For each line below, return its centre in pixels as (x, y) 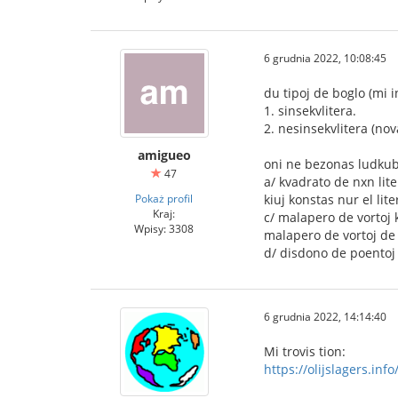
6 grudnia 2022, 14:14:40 (325, 316)
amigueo (164, 155)
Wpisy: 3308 (164, 228)
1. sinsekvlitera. (310, 111)
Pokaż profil (164, 198)
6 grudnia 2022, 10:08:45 (325, 58)
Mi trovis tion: (305, 351)
